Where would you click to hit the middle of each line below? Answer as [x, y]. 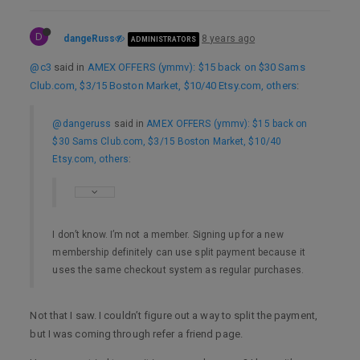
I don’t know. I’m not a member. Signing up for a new [168, 234]
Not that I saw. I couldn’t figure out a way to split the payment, [174, 315]
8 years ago [229, 39]
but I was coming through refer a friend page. [136, 334]
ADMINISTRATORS [163, 39]
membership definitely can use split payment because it [179, 252]
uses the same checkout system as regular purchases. [178, 270]
